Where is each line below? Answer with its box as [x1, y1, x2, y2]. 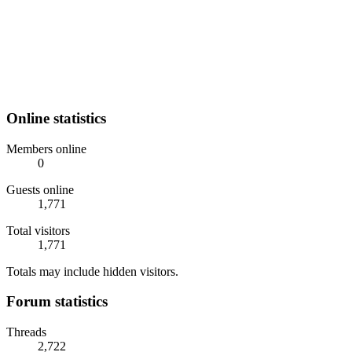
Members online [6, 141, 86, 156]
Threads [6, 325, 46, 339]
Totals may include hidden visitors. [6, 264, 178, 278]
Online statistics [6, 109, 106, 126]
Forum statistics [6, 293, 108, 310]
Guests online [6, 182, 74, 196]
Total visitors [6, 223, 70, 237]
